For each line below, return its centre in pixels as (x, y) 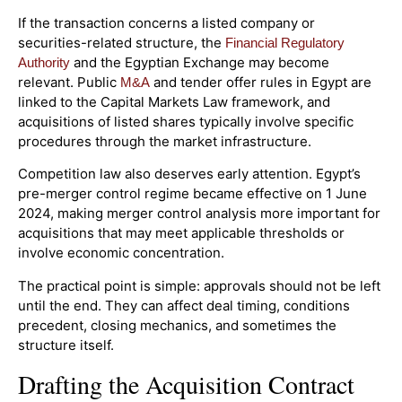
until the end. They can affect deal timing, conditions (184, 305)
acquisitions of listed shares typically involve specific (186, 121)
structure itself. (66, 345)
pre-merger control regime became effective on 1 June (192, 194)
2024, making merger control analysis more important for (199, 214)
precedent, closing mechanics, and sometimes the (177, 325)
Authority (44, 62)
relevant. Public (67, 82)
